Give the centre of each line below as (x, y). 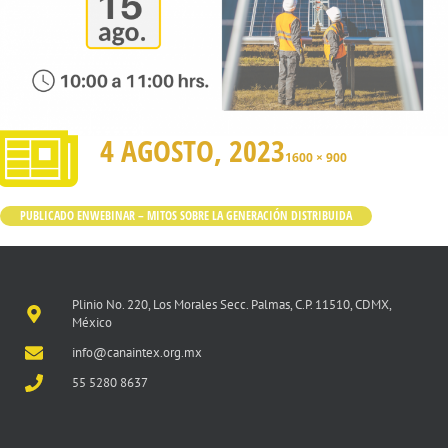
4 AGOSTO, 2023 (192, 151)
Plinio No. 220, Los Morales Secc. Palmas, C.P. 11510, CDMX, (231, 305)
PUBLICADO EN (55, 216)
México (91, 323)
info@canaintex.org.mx (136, 353)
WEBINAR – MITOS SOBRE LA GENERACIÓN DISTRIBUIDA (221, 216)
